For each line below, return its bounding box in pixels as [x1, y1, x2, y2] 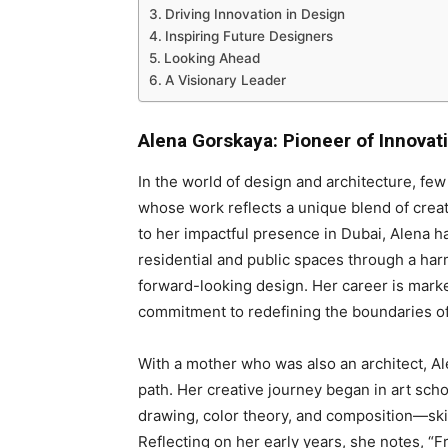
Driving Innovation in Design [164, 6, 345, 23]
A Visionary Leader [164, 72, 286, 89]
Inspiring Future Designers [164, 28, 333, 45]
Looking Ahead [163, 50, 260, 67]
